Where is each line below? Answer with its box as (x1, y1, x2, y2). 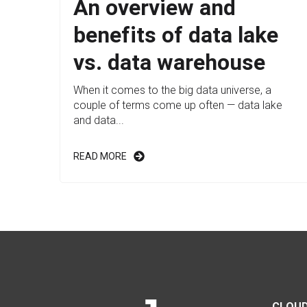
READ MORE (73, 151, 127, 162)
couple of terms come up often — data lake (73, 99, 282, 112)
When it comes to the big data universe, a (73, 84, 271, 97)
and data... (73, 114, 124, 127)
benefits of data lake (73, 22, 278, 49)
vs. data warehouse (73, 49, 265, 76)
